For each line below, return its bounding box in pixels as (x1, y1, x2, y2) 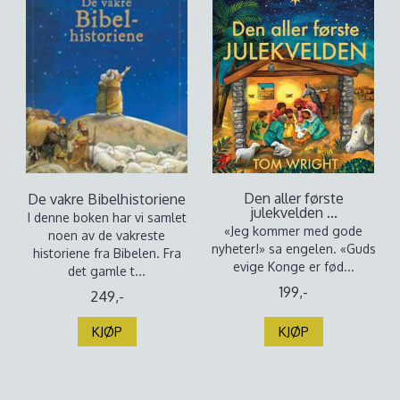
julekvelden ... (249, 204, 337, 221)
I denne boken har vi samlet (27, 210, 187, 225)
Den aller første (243, 189, 344, 207)
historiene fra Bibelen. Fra (32, 246, 181, 261)
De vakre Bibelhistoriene (28, 190, 186, 208)
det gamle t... (68, 263, 146, 279)
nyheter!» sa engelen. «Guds (211, 241, 376, 256)
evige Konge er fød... (232, 259, 354, 274)
